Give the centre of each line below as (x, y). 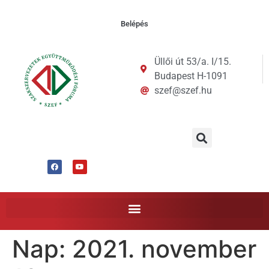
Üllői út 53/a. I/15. (192, 61)
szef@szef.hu (183, 90)
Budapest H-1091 (191, 76)
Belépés (134, 24)
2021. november (164, 249)
